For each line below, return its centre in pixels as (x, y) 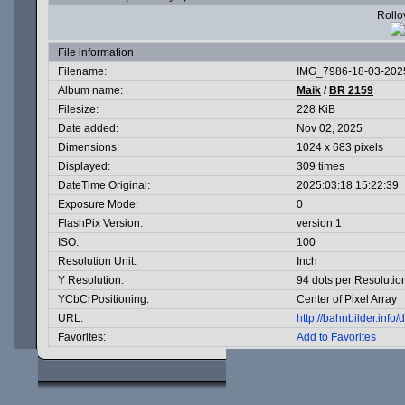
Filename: (82, 71)
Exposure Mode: (98, 204)
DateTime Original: (104, 185)
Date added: (88, 128)
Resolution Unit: (97, 261)
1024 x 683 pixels (340, 147)
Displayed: (84, 166)
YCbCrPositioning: (104, 299)
